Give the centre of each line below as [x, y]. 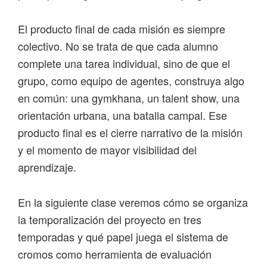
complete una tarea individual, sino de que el [124, 63]
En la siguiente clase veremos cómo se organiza [133, 202]
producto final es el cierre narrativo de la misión [130, 132]
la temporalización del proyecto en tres [110, 219]
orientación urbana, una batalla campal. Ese [122, 115]
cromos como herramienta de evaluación [115, 254]
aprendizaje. [47, 167]
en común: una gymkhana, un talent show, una [129, 98]
